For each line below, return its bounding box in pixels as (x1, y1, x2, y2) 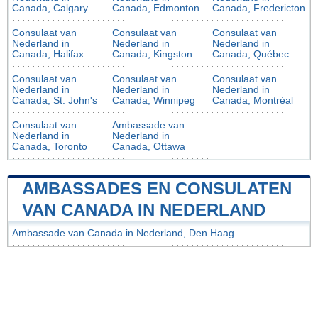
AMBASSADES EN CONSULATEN (22, 179, 292, 199)
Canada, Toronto (12, 141, 87, 153)
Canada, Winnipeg (112, 95, 195, 106)
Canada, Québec (212, 49, 289, 60)
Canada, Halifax (12, 49, 84, 60)
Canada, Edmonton (112, 3, 199, 14)
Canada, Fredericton (212, 3, 305, 14)
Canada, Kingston (112, 49, 192, 60)
